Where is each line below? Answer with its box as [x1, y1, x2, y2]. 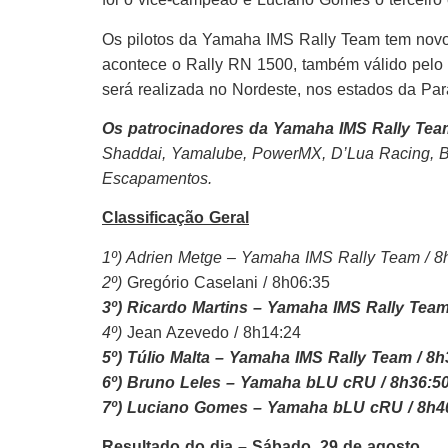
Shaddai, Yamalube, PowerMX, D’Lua [102, 145, 379, 163]
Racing [379, 145, 430, 163]
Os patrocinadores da [102, 120, 273, 138]
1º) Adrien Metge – [102, 248, 241, 266]
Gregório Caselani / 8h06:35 [127, 273, 330, 291]
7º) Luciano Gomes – [102, 398, 267, 416]
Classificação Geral [102, 209, 249, 227]
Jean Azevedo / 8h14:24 [127, 323, 301, 341]
